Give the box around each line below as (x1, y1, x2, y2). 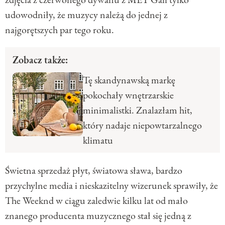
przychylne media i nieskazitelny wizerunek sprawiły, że (5, 178, 218, 192)
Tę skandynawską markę (83, 73, 175, 86)
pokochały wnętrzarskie (83, 88, 174, 101)
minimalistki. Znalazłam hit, (83, 103, 192, 117)
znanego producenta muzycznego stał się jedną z (5, 208, 191, 222)
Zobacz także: (13, 53, 68, 66)
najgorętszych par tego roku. (5, 23, 114, 36)
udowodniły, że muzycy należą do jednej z (5, 8, 168, 21)
